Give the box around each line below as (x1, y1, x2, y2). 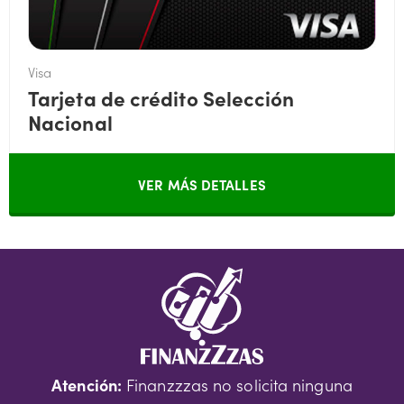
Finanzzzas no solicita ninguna (122, 372, 353, 396)
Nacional (28, 106, 113, 136)
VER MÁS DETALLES (138, 174, 266, 194)
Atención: (51, 372, 122, 396)
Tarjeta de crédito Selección (28, 82, 295, 112)
